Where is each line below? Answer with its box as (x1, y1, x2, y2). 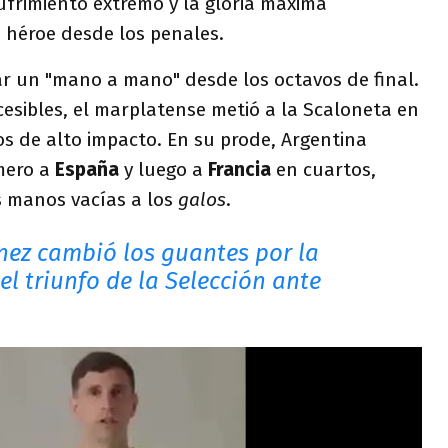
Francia (208, 158, 271, 181)
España (55, 158, 119, 181)
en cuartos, (271, 158, 376, 181)
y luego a (119, 158, 208, 181)
